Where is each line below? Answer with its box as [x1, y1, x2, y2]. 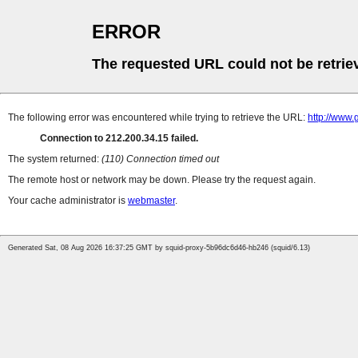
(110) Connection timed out [101, 153, 219, 165]
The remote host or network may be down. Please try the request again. [8, 174, 316, 186]
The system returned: [8, 153, 101, 165]
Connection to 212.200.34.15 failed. [40, 133, 198, 145]
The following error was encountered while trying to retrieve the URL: [8, 112, 308, 124]
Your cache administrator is [8, 195, 128, 207]
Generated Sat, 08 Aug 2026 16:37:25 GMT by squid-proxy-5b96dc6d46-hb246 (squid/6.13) [8, 244, 310, 253]
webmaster [128, 195, 175, 207]
